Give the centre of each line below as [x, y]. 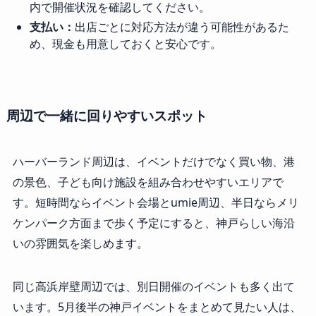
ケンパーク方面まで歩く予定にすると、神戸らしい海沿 [153, 223]
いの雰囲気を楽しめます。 [80, 244]
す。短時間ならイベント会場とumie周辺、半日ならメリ [156, 203]
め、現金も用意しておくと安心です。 [125, 44]
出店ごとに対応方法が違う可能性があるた [182, 27]
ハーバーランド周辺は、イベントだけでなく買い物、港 [153, 162]
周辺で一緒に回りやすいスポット [107, 116]
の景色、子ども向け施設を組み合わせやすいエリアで [148, 182]
